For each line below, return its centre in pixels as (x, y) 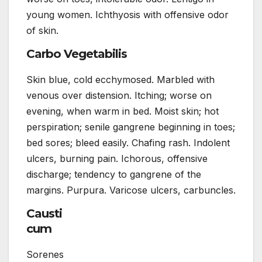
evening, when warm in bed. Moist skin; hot (123, 111)
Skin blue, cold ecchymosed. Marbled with (120, 79)
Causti (44, 213)
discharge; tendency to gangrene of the (114, 174)
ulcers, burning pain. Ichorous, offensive (117, 158)
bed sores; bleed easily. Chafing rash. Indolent (128, 142)
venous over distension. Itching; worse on (119, 95)
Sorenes (45, 254)
